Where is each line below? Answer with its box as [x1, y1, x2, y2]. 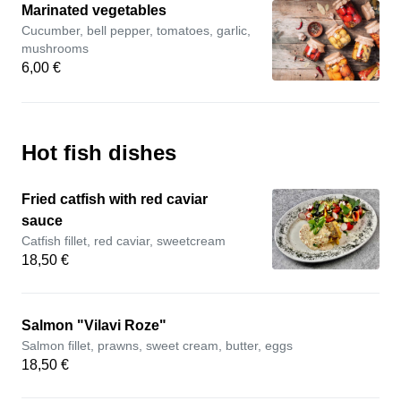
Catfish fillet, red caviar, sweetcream [21, 234, 226, 248]
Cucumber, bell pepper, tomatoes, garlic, [21, 23, 251, 38]
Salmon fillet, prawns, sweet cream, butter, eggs [21, 338, 293, 353]
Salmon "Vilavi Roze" [21, 318, 166, 333]
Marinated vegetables [21, 3, 166, 18]
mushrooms [21, 41, 89, 55]
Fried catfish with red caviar [21, 192, 208, 207]
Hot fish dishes [21, 141, 176, 165]
